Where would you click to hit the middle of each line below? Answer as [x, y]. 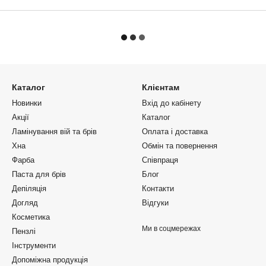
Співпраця [160, 160]
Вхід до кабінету [172, 103]
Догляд [25, 203]
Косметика [31, 217]
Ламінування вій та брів [54, 132]
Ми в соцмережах [171, 229]
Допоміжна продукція [50, 260]
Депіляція [29, 189]
